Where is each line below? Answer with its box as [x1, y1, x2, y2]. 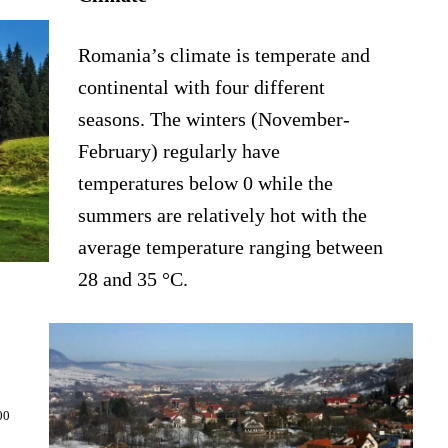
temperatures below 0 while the [78, 172, 334, 195]
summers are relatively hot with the [78, 204, 368, 227]
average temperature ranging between [78, 236, 384, 259]
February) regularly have [78, 140, 281, 163]
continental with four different [78, 76, 326, 99]
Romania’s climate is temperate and [78, 44, 371, 67]
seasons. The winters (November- [78, 108, 351, 131]
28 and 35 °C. [78, 268, 189, 291]
